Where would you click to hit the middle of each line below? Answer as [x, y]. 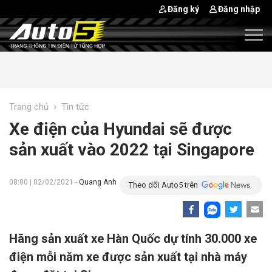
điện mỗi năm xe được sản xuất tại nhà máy [128, 257]
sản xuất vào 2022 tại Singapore [132, 150]
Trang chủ [29, 107]
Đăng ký [183, 9]
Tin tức [75, 107]
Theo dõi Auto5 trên [163, 185]
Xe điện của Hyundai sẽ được [121, 129]
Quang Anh [98, 182]
